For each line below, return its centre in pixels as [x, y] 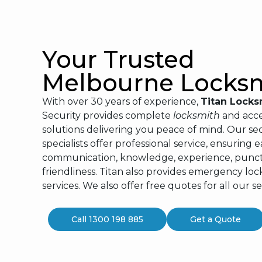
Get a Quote [216, 219]
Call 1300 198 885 [107, 219]
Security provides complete [108, 116]
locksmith [196, 116]
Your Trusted [118, 60]
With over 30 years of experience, [121, 102]
